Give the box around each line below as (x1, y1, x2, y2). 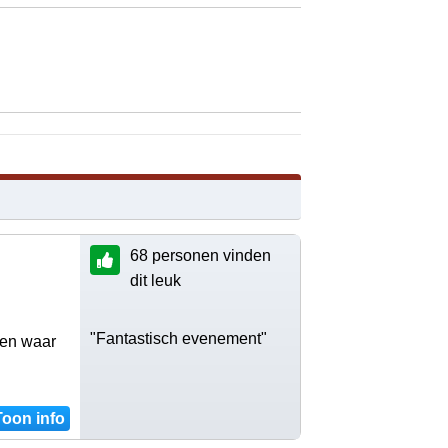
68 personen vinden (130, 246, 271, 264)
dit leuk (130, 271, 181, 289)
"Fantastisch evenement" (90, 329, 267, 347)
